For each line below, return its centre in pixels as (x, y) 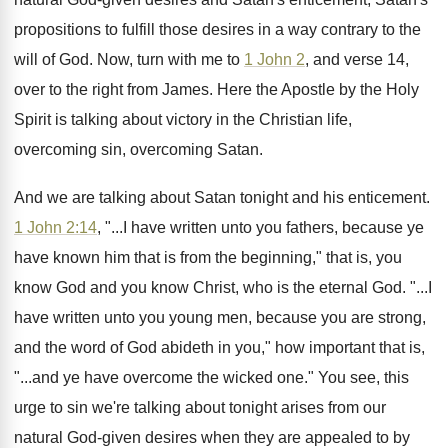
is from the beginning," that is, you (283, 257)
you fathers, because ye (340, 227)
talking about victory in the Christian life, (211, 119)
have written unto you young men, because (165, 317)
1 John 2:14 (55, 227)
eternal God (360, 287)
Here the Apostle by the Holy (318, 89)
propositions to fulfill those (106, 29)
